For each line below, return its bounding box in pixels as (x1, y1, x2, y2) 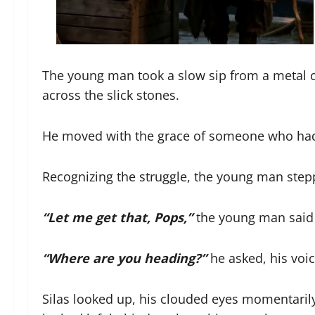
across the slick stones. (42, 86, 179, 103)
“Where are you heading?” (42, 250, 207, 266)
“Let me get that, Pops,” (42, 209, 193, 226)
